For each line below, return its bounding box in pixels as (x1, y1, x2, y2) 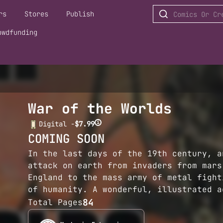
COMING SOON (27, 131, 105, 146)
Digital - (38, 119, 75, 128)
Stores (24, 9, 49, 18)
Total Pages (27, 197, 83, 208)
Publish (66, 9, 95, 18)
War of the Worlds (27, 99, 172, 117)
